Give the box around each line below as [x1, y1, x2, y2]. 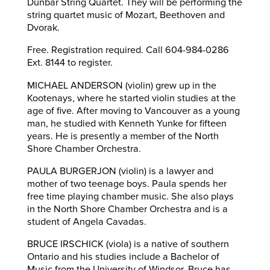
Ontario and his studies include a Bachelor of [27, 251, 219, 263]
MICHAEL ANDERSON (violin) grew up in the [27, 79, 216, 92]
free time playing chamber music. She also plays [27, 190, 234, 202]
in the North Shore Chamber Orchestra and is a [27, 202, 228, 215]
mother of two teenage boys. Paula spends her [27, 177, 227, 190]
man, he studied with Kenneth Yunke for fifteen [27, 117, 227, 130]
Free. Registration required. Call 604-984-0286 [27, 44, 229, 57]
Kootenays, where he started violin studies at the [27, 92, 236, 104]
